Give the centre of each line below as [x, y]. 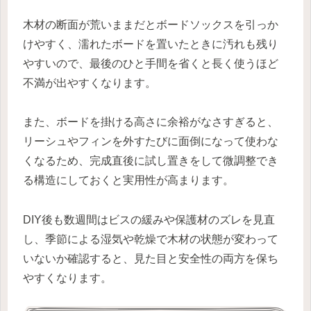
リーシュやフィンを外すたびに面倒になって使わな [151, 142]
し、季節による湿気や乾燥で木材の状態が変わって [151, 239]
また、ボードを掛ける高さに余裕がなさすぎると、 [151, 122]
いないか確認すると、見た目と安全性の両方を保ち [151, 259]
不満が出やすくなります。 [90, 83]
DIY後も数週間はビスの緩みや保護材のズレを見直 [149, 220]
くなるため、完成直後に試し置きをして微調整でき [151, 161]
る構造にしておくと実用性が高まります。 [128, 180]
